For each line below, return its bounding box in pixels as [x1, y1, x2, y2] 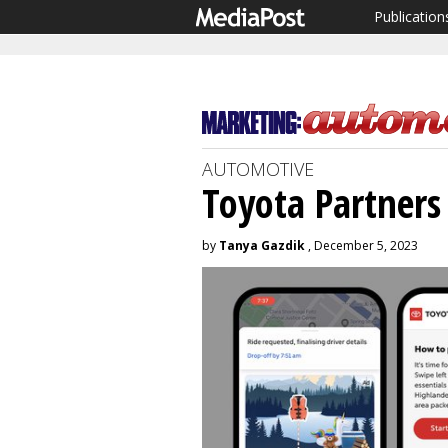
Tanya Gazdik [219, 237, 305, 254]
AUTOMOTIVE [202, 157, 314, 181]
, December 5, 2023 [305, 237, 418, 254]
